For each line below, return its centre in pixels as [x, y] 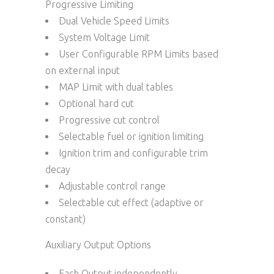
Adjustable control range [112, 186]
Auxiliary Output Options [98, 244]
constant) [65, 219]
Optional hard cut [96, 103]
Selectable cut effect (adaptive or [131, 202]
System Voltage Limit [104, 37]
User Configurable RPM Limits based [139, 54]
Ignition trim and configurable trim [133, 153]
